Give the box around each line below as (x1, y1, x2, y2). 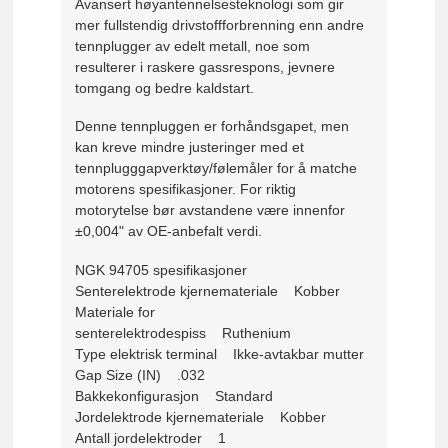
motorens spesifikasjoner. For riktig (75, 181, 297, 198)
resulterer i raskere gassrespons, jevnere (75, 58, 336, 75)
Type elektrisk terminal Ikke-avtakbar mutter (75, 345, 365, 362)
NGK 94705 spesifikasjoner (75, 261, 248, 278)
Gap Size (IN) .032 (75, 366, 206, 383)
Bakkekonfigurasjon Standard (75, 387, 274, 404)
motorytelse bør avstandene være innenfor (75, 202, 346, 219)
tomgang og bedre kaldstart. (75, 79, 255, 96)
